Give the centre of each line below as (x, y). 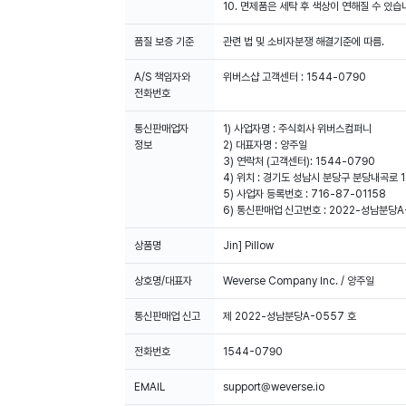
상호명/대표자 (163, 281)
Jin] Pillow (248, 246)
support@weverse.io (274, 387)
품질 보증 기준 (164, 42)
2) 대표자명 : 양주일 (265, 145)
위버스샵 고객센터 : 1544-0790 (295, 77)
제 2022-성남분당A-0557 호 (290, 316)
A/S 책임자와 (162, 77)
